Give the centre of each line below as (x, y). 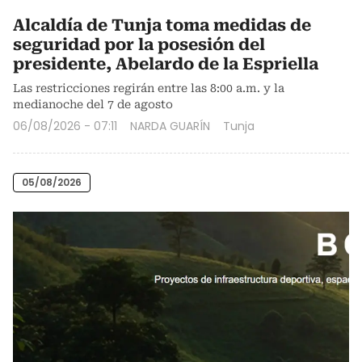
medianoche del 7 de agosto (93, 104)
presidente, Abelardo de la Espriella (166, 63)
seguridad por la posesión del (139, 44)
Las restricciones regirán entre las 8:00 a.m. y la (149, 88)
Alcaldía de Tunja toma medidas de (162, 25)
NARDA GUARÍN (170, 126)
